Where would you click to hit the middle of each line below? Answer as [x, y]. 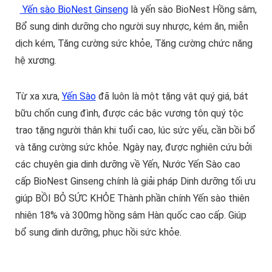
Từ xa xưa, [38, 97]
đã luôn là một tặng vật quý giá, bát [172, 97]
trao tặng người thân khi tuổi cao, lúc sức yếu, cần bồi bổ [135, 131]
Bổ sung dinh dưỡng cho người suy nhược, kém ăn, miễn [131, 27]
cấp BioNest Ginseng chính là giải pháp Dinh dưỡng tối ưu [135, 182]
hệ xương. [36, 61]
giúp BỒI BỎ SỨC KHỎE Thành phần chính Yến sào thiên [132, 199]
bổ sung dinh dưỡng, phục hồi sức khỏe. [98, 233]
